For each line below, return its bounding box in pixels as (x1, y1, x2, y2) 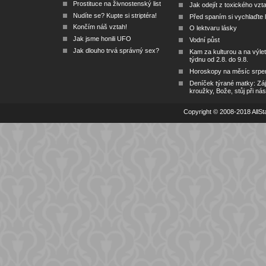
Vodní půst (189, 36, 220, 43)
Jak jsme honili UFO (72, 34, 131, 42)
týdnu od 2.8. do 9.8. (189, 55, 248, 64)
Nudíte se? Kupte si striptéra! (72, 11, 157, 19)
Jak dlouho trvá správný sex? (72, 46, 159, 54)
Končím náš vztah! (72, 23, 127, 31)
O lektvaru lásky (189, 24, 237, 32)
